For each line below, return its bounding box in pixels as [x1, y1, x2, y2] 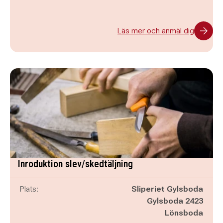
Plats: [20, 184, 38, 194]
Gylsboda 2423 [147, 196, 203, 206]
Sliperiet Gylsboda [131, 184, 203, 194]
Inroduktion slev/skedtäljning [18, 158, 133, 170]
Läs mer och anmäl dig [117, 26, 194, 35]
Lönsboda [165, 208, 203, 218]
